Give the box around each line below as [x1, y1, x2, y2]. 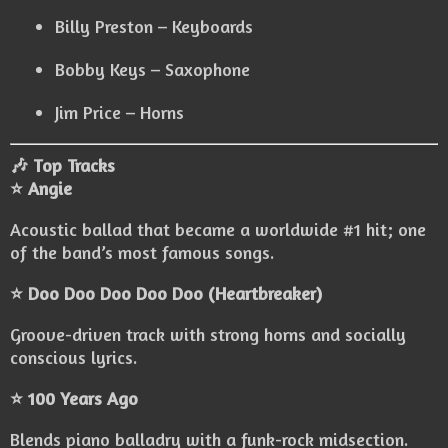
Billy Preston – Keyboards [55, 15, 253, 38]
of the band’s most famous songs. [10, 241, 274, 264]
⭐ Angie [10, 177, 72, 200]
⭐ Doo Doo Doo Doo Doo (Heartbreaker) [10, 282, 322, 305]
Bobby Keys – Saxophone [55, 58, 250, 81]
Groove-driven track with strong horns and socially [10, 323, 406, 346]
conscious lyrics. [10, 346, 137, 369]
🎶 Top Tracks [10, 154, 115, 177]
